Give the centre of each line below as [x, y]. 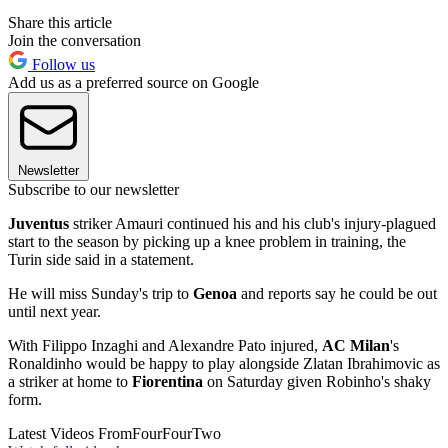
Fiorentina [167, 382]
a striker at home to [70, 382]
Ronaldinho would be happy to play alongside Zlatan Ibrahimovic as [224, 364]
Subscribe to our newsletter [93, 190]
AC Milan [356, 346]
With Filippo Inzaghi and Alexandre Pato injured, [165, 346]
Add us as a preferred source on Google [133, 83]
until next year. [54, 312]
